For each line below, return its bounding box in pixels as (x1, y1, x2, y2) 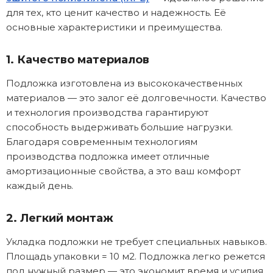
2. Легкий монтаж (6, 211, 113, 225)
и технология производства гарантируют (6, 106, 208, 118)
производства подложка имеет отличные (6, 150, 210, 162)
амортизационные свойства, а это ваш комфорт (6, 165, 241, 177)
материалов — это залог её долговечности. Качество (6, 91, 266, 104)
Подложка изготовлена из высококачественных (6, 77, 243, 89)
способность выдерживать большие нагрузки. (6, 121, 233, 133)
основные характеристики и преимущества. (6, 21, 222, 33)
